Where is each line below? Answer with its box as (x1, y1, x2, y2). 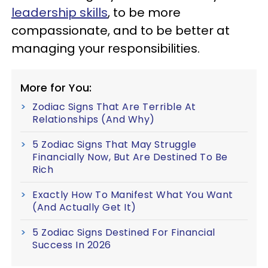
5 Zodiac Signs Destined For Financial (32, 226, 215, 239)
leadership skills (11, 4, 108, 21)
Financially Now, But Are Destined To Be (32, 150, 228, 164)
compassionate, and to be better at (11, 22, 230, 39)
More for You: (20, 80, 92, 95)
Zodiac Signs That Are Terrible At (32, 100, 196, 114)
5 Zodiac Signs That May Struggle (32, 138, 196, 151)
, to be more (108, 4, 181, 21)
